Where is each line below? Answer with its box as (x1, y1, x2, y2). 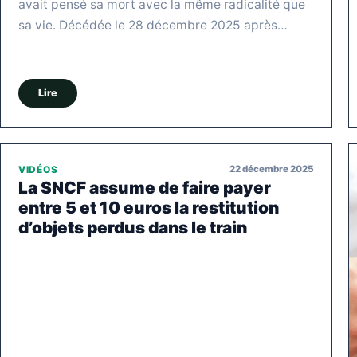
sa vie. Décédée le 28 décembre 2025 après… (18, 18, 288, 33)
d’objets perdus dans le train (18, 217, 247, 237)
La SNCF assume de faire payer (18, 177, 271, 198)
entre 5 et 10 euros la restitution (18, 197, 279, 218)
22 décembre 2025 (229, 163, 314, 175)
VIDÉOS (18, 163, 58, 175)
